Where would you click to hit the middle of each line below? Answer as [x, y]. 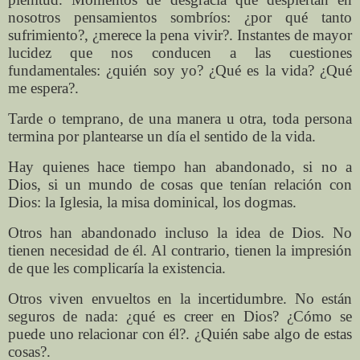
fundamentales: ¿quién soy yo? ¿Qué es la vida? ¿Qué [180, 71]
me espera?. [43, 88]
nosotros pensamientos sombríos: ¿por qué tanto [180, 18]
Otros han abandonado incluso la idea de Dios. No [180, 232]
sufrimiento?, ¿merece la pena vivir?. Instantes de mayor [180, 35]
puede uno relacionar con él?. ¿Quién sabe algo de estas [180, 333]
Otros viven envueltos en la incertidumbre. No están [180, 298]
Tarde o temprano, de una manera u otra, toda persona [180, 119]
